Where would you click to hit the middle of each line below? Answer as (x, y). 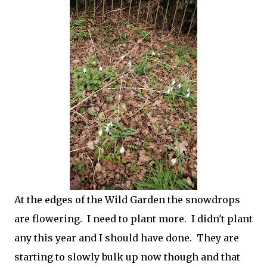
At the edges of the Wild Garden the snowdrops (127, 200)
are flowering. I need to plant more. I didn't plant (133, 219)
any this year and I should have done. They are (127, 238)
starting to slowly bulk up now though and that (127, 257)
